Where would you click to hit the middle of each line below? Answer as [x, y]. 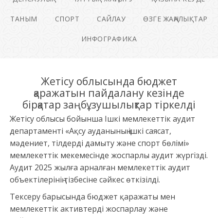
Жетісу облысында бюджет [109, 82]
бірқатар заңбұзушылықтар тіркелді [109, 105]
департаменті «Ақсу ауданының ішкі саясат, [91, 131]
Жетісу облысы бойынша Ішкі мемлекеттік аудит [102, 119]
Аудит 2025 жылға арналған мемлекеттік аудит [100, 168]
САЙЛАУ [111, 19]
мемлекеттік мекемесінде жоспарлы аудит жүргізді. [109, 155]
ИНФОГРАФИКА [109, 39]
